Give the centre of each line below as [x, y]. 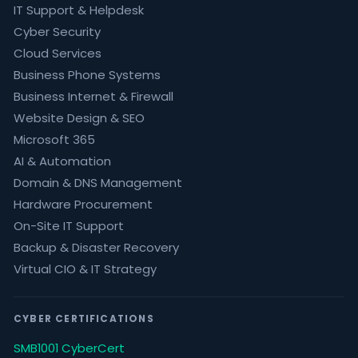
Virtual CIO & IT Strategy [85, 268]
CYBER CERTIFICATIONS [84, 319]
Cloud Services [58, 53]
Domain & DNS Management [98, 182]
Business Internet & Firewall [93, 96]
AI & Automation [62, 161]
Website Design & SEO [79, 117]
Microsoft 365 [54, 139]
